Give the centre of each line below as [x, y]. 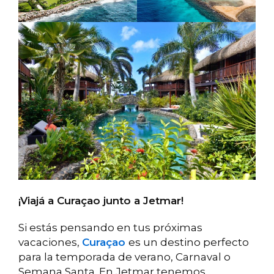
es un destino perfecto [189, 243]
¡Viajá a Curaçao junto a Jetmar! [101, 201]
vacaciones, [50, 243]
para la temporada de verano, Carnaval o [124, 257]
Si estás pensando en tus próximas [110, 228]
